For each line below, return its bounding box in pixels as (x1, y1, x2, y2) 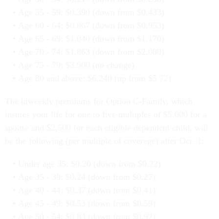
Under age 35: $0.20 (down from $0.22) (18, 159, 161, 169)
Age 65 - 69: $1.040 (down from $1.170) (18, 34, 164, 44)
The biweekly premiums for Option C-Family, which (5, 96, 193, 107)
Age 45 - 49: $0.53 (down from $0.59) (18, 198, 155, 209)
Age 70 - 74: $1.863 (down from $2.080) (18, 47, 164, 57)
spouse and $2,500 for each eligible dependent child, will (5, 123, 208, 133)
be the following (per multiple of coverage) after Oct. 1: (5, 136, 204, 146)
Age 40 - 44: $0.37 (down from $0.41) (18, 185, 155, 196)
